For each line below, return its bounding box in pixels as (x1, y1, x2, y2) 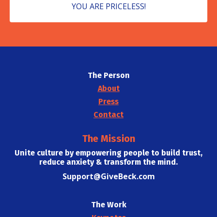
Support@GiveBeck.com (62, 171, 155, 182)
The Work (91, 200, 126, 209)
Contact (93, 110, 124, 119)
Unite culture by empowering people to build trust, (15, 148, 202, 157)
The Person (87, 71, 130, 80)
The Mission (82, 133, 135, 144)
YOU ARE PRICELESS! (71, 1, 146, 12)
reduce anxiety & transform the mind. (39, 157, 178, 167)
